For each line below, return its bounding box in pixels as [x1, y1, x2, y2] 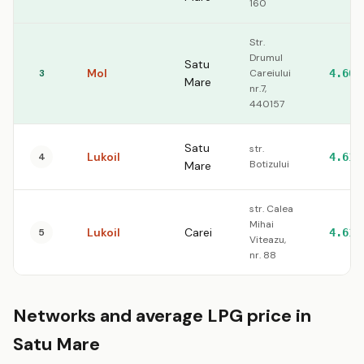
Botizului [249, 158, 289, 171]
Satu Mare [13, 332, 100, 356]
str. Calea [249, 202, 293, 215]
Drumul [249, 51, 283, 64]
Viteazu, [249, 233, 286, 246]
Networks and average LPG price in [13, 304, 311, 327]
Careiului [249, 67, 291, 80]
